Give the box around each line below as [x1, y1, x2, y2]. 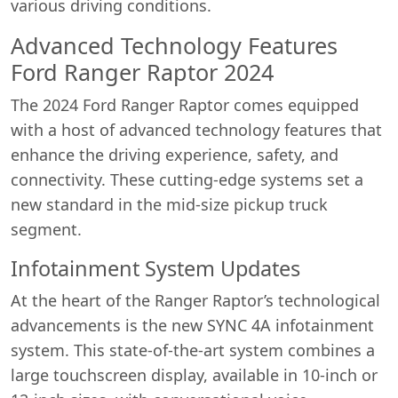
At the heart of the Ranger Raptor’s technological [11, 289, 380, 311]
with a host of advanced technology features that [11, 118, 382, 140]
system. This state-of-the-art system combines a [11, 338, 375, 361]
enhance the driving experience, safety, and [11, 143, 338, 165]
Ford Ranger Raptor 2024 [11, 56, 274, 87]
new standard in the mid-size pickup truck [11, 193, 328, 215]
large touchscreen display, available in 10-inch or [11, 363, 378, 386]
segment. [11, 218, 82, 240]
